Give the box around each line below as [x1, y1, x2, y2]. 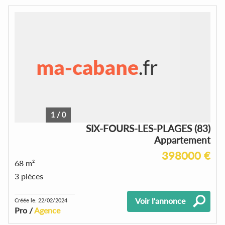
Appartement [154, 134, 210, 146]
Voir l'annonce [135, 195, 185, 205]
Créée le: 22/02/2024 [15, 196, 67, 203]
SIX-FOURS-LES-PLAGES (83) [86, 122, 210, 134]
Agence [34, 205, 60, 215]
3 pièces [15, 171, 43, 181]
